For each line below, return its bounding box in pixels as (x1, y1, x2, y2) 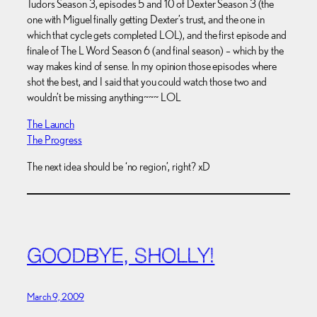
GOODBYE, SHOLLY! (27, 247, 215, 267)
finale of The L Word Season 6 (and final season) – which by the (27, 43, 284, 57)
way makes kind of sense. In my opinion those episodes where (27, 59, 277, 73)
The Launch (27, 117, 74, 132)
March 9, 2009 (27, 290, 84, 302)
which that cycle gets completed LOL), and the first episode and (27, 28, 287, 42)
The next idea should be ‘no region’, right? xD (27, 160, 211, 174)
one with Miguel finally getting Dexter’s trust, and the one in (27, 12, 265, 26)
